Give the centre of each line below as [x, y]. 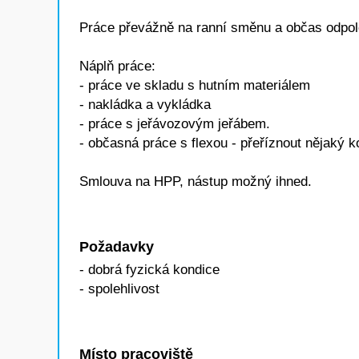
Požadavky [117, 247]
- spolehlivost [119, 289]
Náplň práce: [117, 66]
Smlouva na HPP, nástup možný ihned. [196, 182]
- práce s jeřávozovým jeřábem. [175, 124]
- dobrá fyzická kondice [149, 270]
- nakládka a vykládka [145, 105]
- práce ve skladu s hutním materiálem [195, 85]
